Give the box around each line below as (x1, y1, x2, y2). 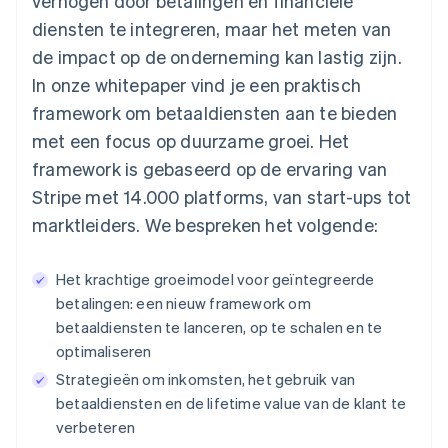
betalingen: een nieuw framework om (56, 292, 311, 313)
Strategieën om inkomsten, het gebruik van (56, 368, 356, 389)
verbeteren (56, 416, 135, 437)
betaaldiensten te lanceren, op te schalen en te (56, 316, 383, 337)
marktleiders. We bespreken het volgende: (32, 212, 379, 236)
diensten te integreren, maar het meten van (32, 16, 392, 40)
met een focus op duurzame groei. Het (32, 128, 350, 152)
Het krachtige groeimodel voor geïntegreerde (56, 268, 375, 289)
